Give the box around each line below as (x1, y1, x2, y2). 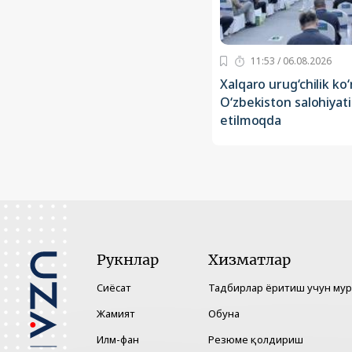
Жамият (97, 306, 135, 321)
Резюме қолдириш (208, 332, 303, 347)
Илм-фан (97, 332, 139, 347)
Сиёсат (97, 280, 131, 295)
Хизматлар (208, 251, 291, 269)
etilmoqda (220, 112, 282, 130)
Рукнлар (97, 251, 159, 269)
